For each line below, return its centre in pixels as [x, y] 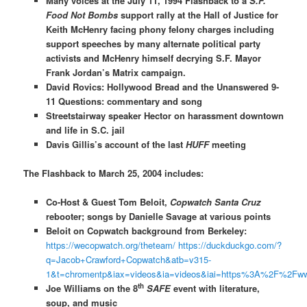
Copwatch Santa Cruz [215, 202]
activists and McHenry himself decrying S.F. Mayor [153, 58]
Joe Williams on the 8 [91, 288]
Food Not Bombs [82, 14]
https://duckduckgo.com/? [230, 245]
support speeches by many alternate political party [153, 43]
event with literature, [215, 288]
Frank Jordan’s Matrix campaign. [115, 72]
